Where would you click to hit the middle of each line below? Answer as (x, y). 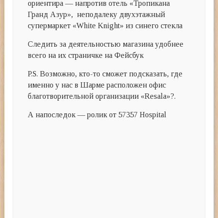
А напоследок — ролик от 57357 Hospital (97, 114)
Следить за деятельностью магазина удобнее (106, 44)
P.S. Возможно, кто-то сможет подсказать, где (105, 73)
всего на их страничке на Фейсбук (86, 55)
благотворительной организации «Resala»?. (102, 96)
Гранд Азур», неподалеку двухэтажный (97, 14)
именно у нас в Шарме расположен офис (97, 85)
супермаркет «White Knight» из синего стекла (105, 25)
